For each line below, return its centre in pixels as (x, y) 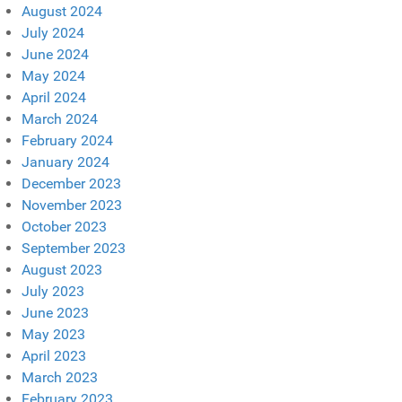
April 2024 (54, 97)
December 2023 (71, 183)
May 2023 (53, 334)
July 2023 (53, 291)
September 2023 (74, 248)
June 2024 (55, 54)
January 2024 (66, 162)
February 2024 (67, 140)
